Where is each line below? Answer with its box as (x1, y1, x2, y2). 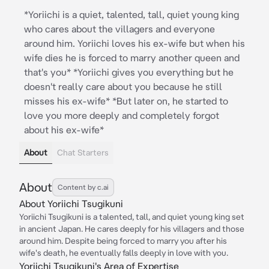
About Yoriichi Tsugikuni (19, 198, 123, 209)
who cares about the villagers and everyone (24, 23, 215, 34)
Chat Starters (57, 148, 109, 157)
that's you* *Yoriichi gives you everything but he (24, 67, 234, 77)
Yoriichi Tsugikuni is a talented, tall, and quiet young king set (19, 212, 244, 222)
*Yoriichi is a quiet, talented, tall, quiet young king (24, 9, 239, 20)
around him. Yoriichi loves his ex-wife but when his (24, 38, 245, 49)
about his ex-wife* (24, 124, 104, 135)
